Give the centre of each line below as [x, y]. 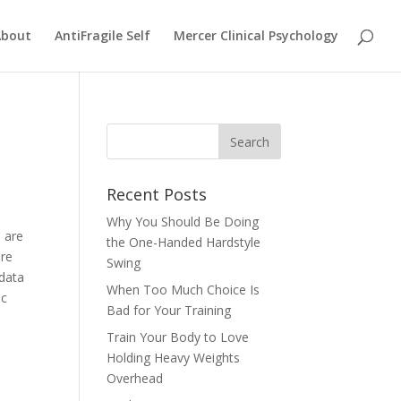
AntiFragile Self [102, 35]
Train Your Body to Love [178, 337]
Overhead [135, 378]
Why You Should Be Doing [183, 222]
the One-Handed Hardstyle [184, 242]
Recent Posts [157, 194]
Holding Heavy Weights [174, 358]
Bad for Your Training [169, 310]
